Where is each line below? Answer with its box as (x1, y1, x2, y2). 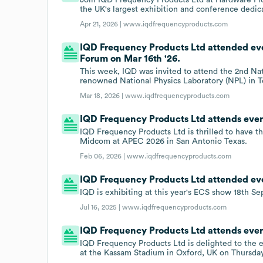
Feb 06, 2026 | (80, 152, 127, 160)
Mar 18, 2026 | (80, 92, 126, 99)
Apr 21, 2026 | (80, 20, 124, 28)
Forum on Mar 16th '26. (80, 53, 181, 63)
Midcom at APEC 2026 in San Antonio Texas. (80, 137, 248, 146)
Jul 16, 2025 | (80, 203, 123, 211)
